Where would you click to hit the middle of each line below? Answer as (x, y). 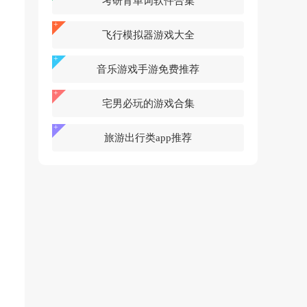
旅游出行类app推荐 (148, 138)
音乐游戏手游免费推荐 (148, 69)
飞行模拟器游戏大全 (148, 35)
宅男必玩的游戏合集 (148, 103)
